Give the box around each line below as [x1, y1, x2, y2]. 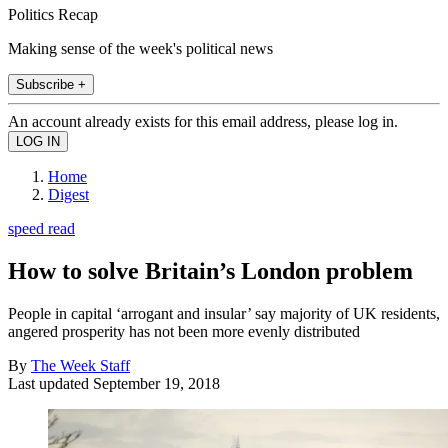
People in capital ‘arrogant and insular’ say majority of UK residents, [8, 304, 440, 322]
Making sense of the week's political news [8, 39, 273, 57]
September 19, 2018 [93, 374, 220, 392]
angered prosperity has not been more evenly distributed [8, 322, 360, 340]
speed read [8, 219, 75, 237]
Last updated [8, 374, 93, 392]
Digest [48, 185, 89, 203]
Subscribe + [16, 76, 86, 92]
